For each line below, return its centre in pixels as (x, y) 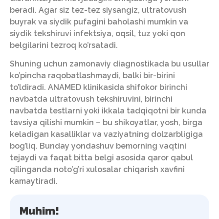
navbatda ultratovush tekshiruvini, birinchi (91, 99)
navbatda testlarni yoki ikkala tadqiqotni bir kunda (108, 111)
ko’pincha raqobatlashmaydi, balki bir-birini (92, 76)
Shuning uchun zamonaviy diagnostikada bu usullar (109, 64)
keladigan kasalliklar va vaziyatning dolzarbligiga (106, 134)
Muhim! (39, 210)
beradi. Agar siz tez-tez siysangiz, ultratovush (98, 10)
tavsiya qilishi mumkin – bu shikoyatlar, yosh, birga (106, 123)
